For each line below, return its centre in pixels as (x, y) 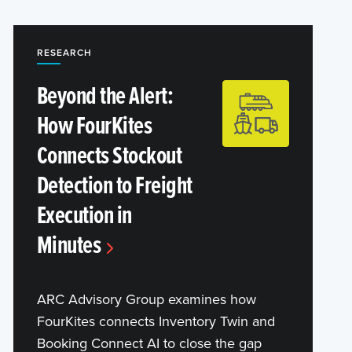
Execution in (84, 214)
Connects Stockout (109, 154)
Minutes (69, 244)
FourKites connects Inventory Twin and (156, 321)
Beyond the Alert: (105, 94)
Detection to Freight (114, 184)
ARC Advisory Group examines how (146, 299)
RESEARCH (64, 52)
